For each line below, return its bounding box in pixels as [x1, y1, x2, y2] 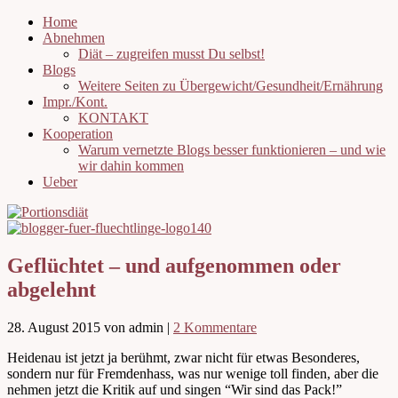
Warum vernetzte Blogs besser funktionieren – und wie [78, 142, 386, 157]
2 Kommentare [173, 319, 257, 335]
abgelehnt [7, 277, 96, 301]
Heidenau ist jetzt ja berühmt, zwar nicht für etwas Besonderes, [7, 349, 360, 365]
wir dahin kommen [78, 158, 184, 173]
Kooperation [43, 126, 113, 141]
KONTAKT [78, 110, 148, 125]
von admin [104, 319, 163, 335]
